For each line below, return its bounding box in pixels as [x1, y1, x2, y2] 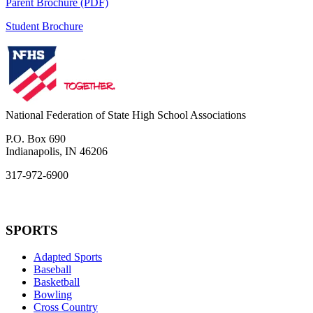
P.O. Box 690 [6, 132, 66, 145]
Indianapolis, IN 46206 [6, 145, 108, 157]
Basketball [34, 276, 80, 289]
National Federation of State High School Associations [6, 108, 246, 121]
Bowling [34, 289, 72, 301]
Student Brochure [6, 20, 83, 32]
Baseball [34, 263, 71, 276]
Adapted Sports [34, 251, 102, 263]
